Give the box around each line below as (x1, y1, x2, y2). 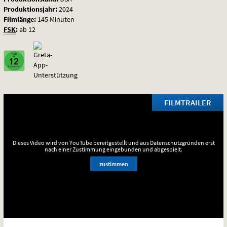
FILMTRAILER (164, 97, 211, 107)
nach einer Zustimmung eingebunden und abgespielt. (45, 145, 182, 153)
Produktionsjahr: (4, 4, 57, 14)
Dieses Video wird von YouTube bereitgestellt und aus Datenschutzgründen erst (12, 138, 215, 146)
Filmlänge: (4, 14, 36, 24)
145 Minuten (37, 14, 74, 24)
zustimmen (99, 160, 128, 168)
